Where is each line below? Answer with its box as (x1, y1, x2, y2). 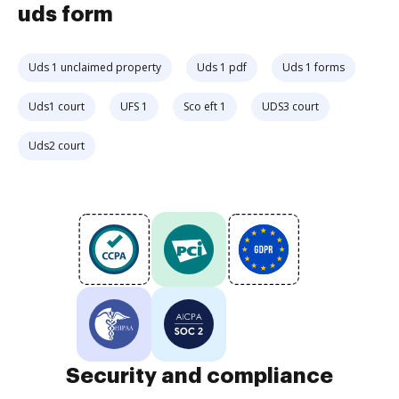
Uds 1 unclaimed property (28, 60, 161, 75)
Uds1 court (28, 99, 85, 114)
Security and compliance (66, 365, 333, 387)
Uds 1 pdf (197, 60, 247, 75)
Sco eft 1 (183, 99, 226, 114)
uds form (18, 4, 113, 25)
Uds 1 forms (282, 60, 345, 75)
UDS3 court (262, 99, 319, 114)
